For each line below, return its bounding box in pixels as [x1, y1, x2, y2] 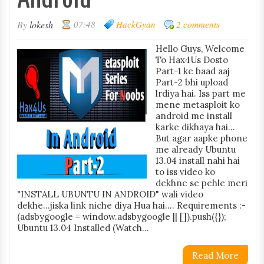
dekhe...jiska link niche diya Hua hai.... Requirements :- [16, 200, 246, 211]
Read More [192, 250, 239, 261]
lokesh [29, 18, 53, 31]
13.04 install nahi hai [155, 155, 240, 166]
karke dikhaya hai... [155, 121, 235, 133]
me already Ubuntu [155, 144, 236, 155]
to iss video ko [155, 166, 215, 177]
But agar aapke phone [155, 133, 247, 144]
